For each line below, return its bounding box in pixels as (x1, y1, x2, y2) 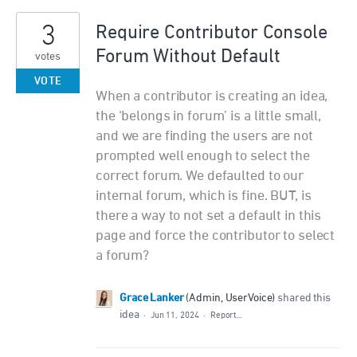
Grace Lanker (120, 292, 184, 306)
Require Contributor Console (96, 23, 328, 43)
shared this (275, 292, 331, 304)
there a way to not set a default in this (96, 209, 322, 224)
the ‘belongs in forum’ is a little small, (96, 109, 322, 124)
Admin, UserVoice (189, 292, 273, 304)
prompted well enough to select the (96, 149, 310, 164)
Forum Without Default (96, 47, 280, 67)
